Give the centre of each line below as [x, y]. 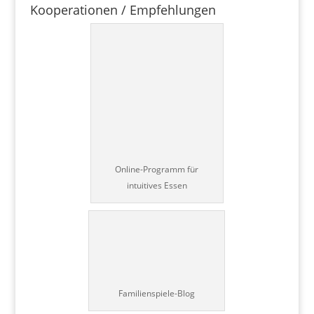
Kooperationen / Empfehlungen [123, 10]
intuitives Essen [157, 185]
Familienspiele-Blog [157, 294]
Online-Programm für [157, 169]
